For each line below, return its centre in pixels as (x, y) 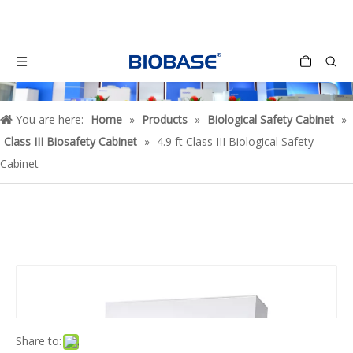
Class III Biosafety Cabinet (71, 141)
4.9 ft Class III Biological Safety (235, 141)
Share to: (39, 341)
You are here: (50, 119)
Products (165, 119)
